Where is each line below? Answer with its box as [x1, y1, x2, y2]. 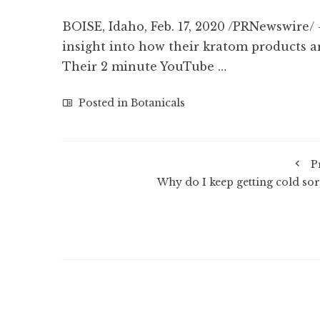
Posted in [76, 96, 131, 109]
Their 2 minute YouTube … [62, 59, 226, 74]
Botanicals [131, 96, 185, 109]
